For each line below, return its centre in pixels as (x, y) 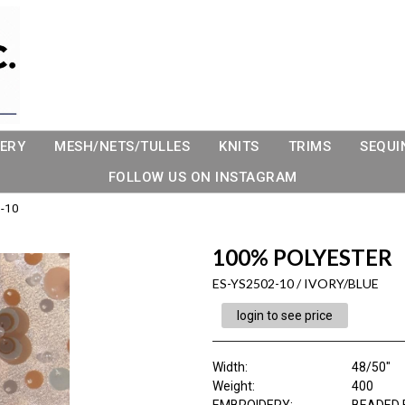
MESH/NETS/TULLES (122, 146)
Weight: (233, 386)
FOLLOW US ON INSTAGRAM (202, 177)
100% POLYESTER (302, 257)
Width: (230, 367)
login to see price (284, 316)
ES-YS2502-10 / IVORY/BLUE (295, 283)
